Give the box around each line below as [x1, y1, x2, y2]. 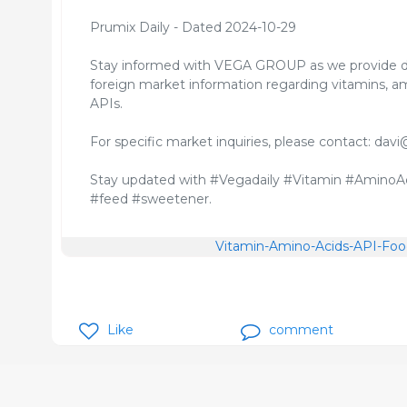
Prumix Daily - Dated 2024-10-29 [90, 19, 296, 35]
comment [268, 322, 333, 338]
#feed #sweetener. [90, 191, 212, 207]
